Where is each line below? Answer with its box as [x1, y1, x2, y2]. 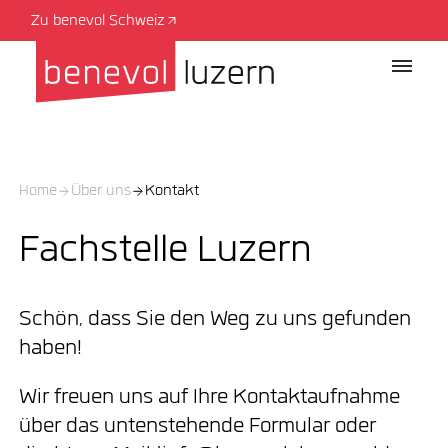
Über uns [70, 180, 131, 203]
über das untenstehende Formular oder [18, 411, 376, 443]
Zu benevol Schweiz [31, 10, 166, 33]
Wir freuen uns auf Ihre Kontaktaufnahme [18, 382, 400, 414]
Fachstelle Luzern [18, 224, 311, 280]
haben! [18, 333, 82, 365]
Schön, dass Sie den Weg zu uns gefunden [18, 304, 411, 336]
